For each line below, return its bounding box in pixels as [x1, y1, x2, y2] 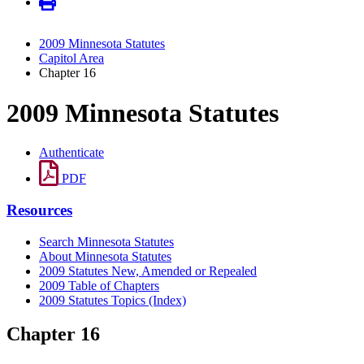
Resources [6, 201, 72, 219]
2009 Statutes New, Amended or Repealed [39, 263, 257, 278]
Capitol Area [39, 51, 104, 66]
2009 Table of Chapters [39, 278, 159, 292]
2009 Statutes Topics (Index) [39, 292, 186, 307]
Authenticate [39, 145, 104, 160]
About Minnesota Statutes [39, 249, 171, 263]
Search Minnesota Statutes [39, 234, 174, 249]
